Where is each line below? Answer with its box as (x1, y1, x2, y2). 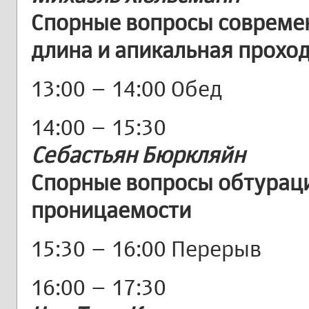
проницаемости (31, 196, 191, 223)
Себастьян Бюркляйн (31, 141, 245, 168)
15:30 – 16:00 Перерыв (31, 235, 261, 262)
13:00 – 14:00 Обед (31, 74, 223, 102)
